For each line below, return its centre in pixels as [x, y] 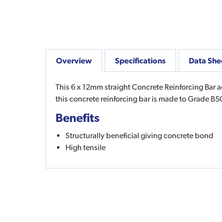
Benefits [78, 117]
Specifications [140, 60]
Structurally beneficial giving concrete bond [139, 135]
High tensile [85, 147]
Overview [74, 60]
